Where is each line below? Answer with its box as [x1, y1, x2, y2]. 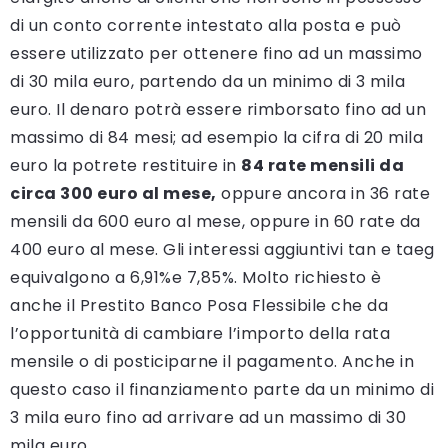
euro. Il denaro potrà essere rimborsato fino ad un [10, 98, 426, 122]
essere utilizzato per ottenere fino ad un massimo [10, 42, 423, 66]
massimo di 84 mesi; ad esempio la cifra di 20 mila [10, 126, 423, 150]
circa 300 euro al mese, [10, 182, 217, 206]
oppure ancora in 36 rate [216, 182, 430, 206]
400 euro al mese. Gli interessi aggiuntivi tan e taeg [10, 238, 435, 262]
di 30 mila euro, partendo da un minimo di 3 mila [10, 70, 405, 94]
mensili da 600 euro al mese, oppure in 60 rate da [10, 210, 421, 234]
